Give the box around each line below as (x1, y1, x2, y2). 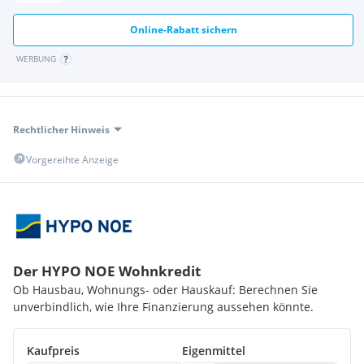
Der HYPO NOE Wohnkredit (13, 262, 201, 281)
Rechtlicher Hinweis (13, 122, 110, 136)
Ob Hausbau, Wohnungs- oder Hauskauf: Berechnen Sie (13, 282, 318, 298)
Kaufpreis (27, 343, 80, 359)
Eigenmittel (182, 343, 245, 359)
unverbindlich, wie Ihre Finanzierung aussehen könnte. (13, 299, 314, 315)
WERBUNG (16, 52, 56, 64)
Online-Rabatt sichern (129, 22, 237, 37)
